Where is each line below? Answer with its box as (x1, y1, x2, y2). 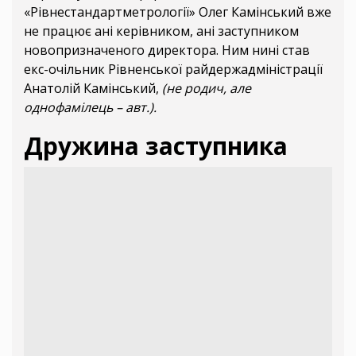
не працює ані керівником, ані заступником (24, 21, 299, 40)
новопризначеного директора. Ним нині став (24, 41, 310, 59)
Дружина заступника (24, 129, 288, 162)
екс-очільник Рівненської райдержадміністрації (24, 60, 323, 78)
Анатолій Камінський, (24, 79, 162, 97)
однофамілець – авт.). (24, 98, 157, 116)
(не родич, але (162, 79, 251, 97)
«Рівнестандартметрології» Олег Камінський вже (24, 2, 331, 21)
